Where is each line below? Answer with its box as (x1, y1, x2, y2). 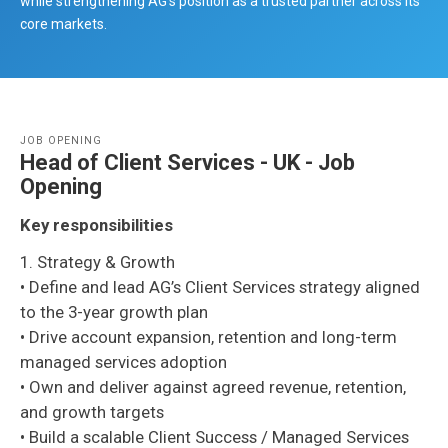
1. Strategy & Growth (20, 252, 179, 273)
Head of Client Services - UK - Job (20, 149, 355, 175)
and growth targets (20, 402, 168, 423)
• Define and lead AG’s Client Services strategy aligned (20, 277, 420, 298)
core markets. (20, 15, 107, 32)
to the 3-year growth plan (20, 302, 212, 323)
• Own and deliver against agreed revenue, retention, (20, 377, 406, 398)
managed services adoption (20, 352, 231, 373)
